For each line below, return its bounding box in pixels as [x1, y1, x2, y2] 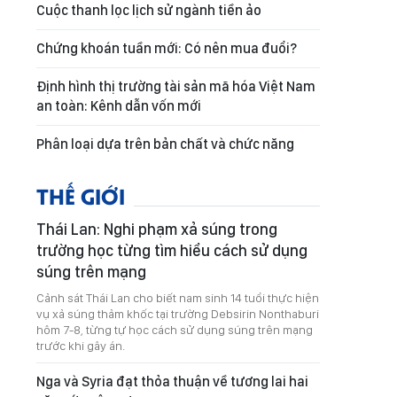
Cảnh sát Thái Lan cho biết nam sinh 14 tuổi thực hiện [36, 291, 319, 305]
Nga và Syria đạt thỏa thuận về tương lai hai [36, 373, 308, 390]
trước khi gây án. [36, 339, 125, 353]
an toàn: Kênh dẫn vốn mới [36, 97, 201, 114]
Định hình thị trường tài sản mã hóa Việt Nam [36, 78, 315, 95]
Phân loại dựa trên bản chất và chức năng [36, 136, 294, 152]
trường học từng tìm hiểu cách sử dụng [36, 241, 307, 260]
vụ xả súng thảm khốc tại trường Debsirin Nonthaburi [36, 307, 319, 321]
